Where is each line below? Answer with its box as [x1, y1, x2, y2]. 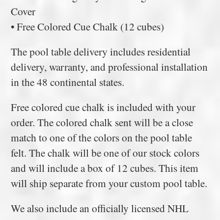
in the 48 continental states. [11, 75, 125, 89]
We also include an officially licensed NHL [11, 201, 189, 216]
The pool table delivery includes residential [11, 44, 191, 59]
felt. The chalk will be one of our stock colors [11, 145, 200, 160]
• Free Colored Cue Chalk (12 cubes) [11, 19, 165, 34]
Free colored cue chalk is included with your [11, 100, 196, 114]
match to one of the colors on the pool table [11, 130, 192, 145]
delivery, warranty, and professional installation [11, 59, 208, 74]
